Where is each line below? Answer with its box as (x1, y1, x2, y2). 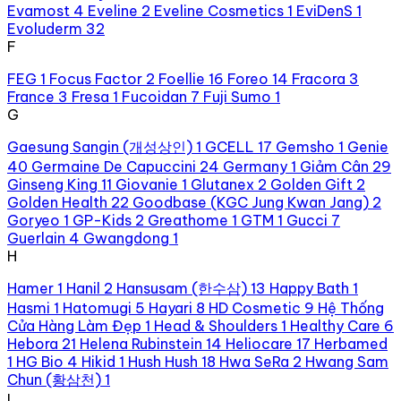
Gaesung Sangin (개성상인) (7, 137, 192, 156)
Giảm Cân (300, 157, 369, 175)
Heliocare (226, 334, 293, 353)
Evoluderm (7, 19, 82, 38)
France (7, 87, 55, 106)
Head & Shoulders (154, 316, 277, 335)
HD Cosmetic (209, 298, 301, 317)
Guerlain (7, 228, 65, 247)
